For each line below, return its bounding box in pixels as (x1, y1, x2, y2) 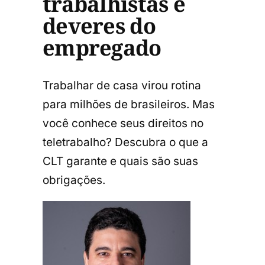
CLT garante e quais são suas (43, 154, 198, 168)
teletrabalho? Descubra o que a (43, 135, 208, 149)
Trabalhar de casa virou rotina (43, 78, 201, 92)
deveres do (43, 11, 156, 41)
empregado (43, 33, 161, 63)
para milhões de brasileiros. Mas (43, 97, 215, 111)
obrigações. (43, 173, 105, 187)
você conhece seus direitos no (43, 116, 203, 130)
